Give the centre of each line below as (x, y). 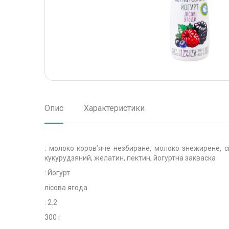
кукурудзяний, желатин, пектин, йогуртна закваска (130, 158)
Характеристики (114, 108)
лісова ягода (66, 188)
